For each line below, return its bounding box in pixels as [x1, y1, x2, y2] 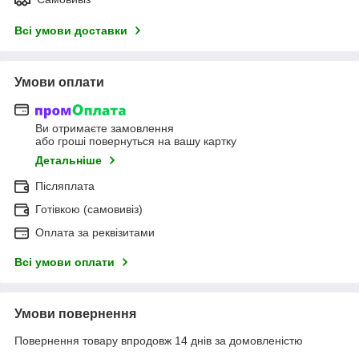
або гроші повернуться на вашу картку [35, 135, 236, 148]
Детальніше [35, 154, 102, 167]
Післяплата [35, 179, 95, 193]
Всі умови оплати [14, 256, 115, 269]
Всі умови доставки [14, 23, 127, 37]
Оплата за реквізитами [35, 226, 155, 240]
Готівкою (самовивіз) [35, 203, 143, 216]
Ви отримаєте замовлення [35, 122, 174, 135]
